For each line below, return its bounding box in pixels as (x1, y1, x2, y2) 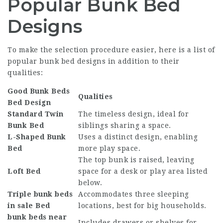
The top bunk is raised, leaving (78, 156, 195, 164)
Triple (7, 190, 34, 198)
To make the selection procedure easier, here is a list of (7, 46, 215, 54)
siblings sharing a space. (78, 121, 171, 129)
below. (78, 179, 102, 187)
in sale (7, 202, 33, 210)
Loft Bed (7, 167, 40, 175)
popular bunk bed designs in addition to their (7, 57, 180, 65)
